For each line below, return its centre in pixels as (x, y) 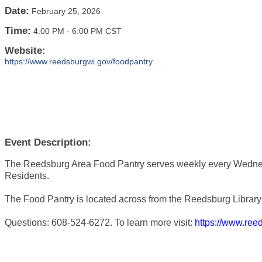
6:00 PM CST (97, 31)
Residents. (27, 176)
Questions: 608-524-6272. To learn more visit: (100, 223)
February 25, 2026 (66, 11)
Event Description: (48, 142)
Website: (25, 51)
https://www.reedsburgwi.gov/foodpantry (79, 61)
